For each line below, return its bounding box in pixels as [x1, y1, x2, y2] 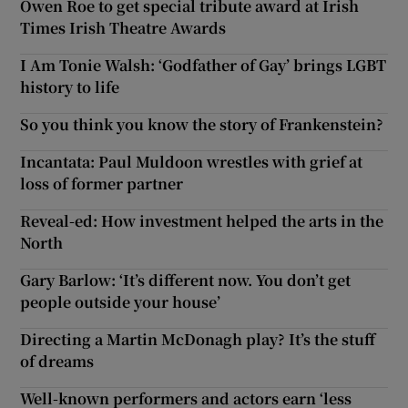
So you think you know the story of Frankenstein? [20, 113, 384, 135]
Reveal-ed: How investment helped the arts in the [20, 209, 384, 231]
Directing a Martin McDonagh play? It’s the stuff [20, 328, 376, 350]
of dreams [20, 350, 95, 372]
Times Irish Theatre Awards [20, 16, 227, 38]
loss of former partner [20, 172, 184, 194]
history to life [20, 76, 120, 97]
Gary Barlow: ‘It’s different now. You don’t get [20, 269, 352, 291]
